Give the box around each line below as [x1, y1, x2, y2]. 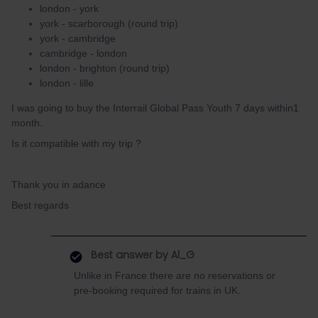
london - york [40, 3, 102, 14]
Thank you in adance [11, 179, 109, 190]
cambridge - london [40, 48, 130, 59]
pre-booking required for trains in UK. [74, 285, 241, 296]
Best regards [11, 199, 72, 211]
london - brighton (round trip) [40, 62, 170, 74]
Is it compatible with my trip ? [11, 138, 144, 149]
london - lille [40, 77, 97, 89]
